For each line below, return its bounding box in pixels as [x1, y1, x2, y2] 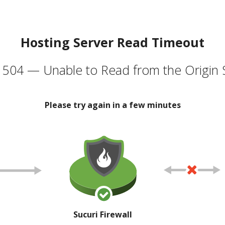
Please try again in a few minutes [44, 99, 181, 110]
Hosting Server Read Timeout [21, 33, 204, 51]
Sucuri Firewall [73, 208, 132, 220]
